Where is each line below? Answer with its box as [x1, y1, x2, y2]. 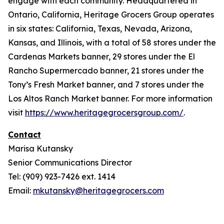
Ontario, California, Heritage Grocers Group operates [8, 9, 214, 19]
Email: [8, 185, 33, 195]
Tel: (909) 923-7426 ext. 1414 [8, 171, 115, 181]
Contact [8, 129, 41, 139]
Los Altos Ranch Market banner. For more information [8, 93, 212, 103]
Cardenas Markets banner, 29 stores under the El [8, 51, 195, 61]
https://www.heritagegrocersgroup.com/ [25, 107, 183, 117]
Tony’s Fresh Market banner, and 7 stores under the [8, 79, 204, 89]
